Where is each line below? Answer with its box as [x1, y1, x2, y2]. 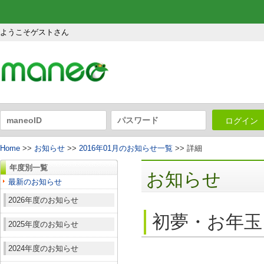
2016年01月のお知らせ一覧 [79, 144, 173, 153]
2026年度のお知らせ [8, 196, 78, 205]
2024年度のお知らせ [8, 244, 78, 253]
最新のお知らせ [8, 177, 62, 187]
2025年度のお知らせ [8, 220, 78, 229]
